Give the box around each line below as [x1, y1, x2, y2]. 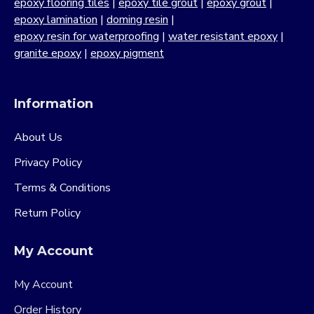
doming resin [107, 12, 168, 27]
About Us [14, 130, 62, 145]
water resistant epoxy [168, 29, 278, 44]
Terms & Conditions [14, 180, 111, 196]
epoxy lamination [14, 12, 97, 27]
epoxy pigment [90, 46, 164, 61]
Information [14, 96, 93, 111]
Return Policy [14, 205, 81, 221]
